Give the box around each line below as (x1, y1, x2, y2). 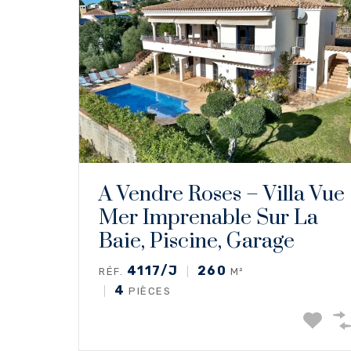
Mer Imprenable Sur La (99, 204, 318, 231)
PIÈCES (125, 284, 171, 297)
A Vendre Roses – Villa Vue (99, 180, 345, 208)
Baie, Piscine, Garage (99, 227, 295, 255)
